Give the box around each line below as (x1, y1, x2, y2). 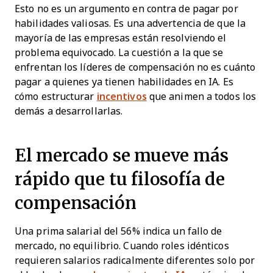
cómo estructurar (15, 91, 97, 102)
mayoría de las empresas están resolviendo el (15, 32, 227, 43)
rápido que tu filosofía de (15, 166, 225, 191)
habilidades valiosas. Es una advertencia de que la (15, 18, 246, 29)
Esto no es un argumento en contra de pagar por (15, 3, 238, 14)
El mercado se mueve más (15, 142, 229, 168)
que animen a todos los (146, 91, 257, 102)
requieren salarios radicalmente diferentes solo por (15, 255, 255, 266)
